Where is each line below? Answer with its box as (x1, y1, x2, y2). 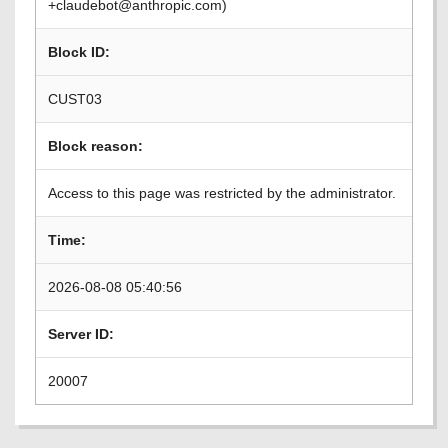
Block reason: (48, 138, 143, 154)
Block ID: (48, 44, 110, 60)
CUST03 (48, 91, 102, 107)
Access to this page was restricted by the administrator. (48, 185, 396, 201)
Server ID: (48, 326, 114, 342)
